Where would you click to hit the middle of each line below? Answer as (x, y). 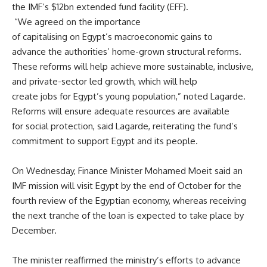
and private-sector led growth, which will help (105, 81)
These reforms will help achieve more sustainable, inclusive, (133, 66)
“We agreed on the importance (76, 21)
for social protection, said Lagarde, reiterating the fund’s (125, 126)
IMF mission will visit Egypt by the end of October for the (127, 185)
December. (34, 230)
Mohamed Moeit (178, 170)
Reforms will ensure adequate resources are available (121, 111)
